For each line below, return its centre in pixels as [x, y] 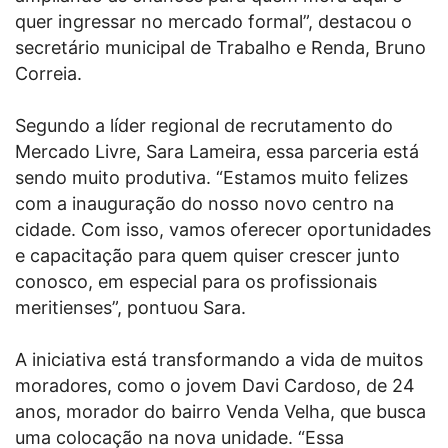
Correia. [48, 74]
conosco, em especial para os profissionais [196, 282]
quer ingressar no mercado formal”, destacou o [213, 22]
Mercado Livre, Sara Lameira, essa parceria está [217, 152]
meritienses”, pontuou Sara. [130, 308]
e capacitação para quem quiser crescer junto [207, 256]
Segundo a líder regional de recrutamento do [204, 126]
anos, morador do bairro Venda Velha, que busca [220, 412]
